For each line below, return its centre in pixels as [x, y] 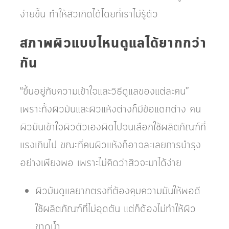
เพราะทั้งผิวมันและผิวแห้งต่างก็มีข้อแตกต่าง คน [110, 110]
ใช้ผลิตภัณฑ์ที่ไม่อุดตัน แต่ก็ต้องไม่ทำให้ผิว [116, 209]
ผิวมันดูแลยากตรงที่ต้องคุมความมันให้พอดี [118, 191]
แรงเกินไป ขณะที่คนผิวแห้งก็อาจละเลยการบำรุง [110, 145]
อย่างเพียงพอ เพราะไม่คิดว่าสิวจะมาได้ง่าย [101, 163]
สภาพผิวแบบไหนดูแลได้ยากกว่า [113, 44]
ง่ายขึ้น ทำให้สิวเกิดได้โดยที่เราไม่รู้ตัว [89, 15]
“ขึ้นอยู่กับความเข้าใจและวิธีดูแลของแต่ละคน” [104, 92]
